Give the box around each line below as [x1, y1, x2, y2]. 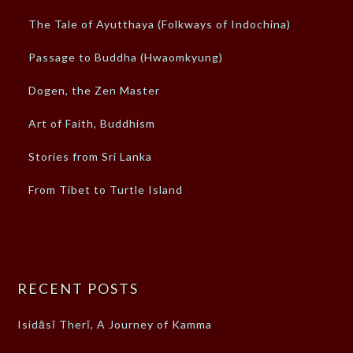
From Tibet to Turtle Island [28, 182, 184, 196]
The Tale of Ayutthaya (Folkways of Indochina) [28, 17, 292, 31]
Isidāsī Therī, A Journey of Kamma [17, 317, 213, 331]
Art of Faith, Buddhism [28, 116, 156, 130]
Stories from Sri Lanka [28, 149, 153, 163]
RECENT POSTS [17, 279, 139, 297]
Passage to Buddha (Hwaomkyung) [28, 50, 224, 64]
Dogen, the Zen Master [28, 83, 161, 97]
